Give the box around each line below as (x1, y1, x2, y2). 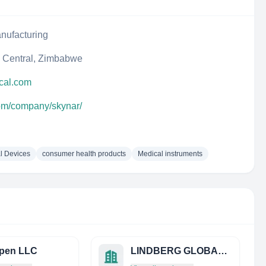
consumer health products (42, 150, 126, 158)
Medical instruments (138, 150, 202, 158)
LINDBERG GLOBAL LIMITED (217, 246, 227, 256)
